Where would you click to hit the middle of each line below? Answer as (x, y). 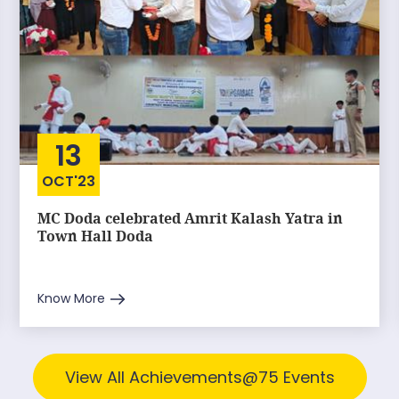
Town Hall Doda (96, 236)
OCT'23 (69, 181)
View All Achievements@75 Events (199, 377)
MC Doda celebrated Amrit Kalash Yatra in (191, 218)
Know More (72, 298)
